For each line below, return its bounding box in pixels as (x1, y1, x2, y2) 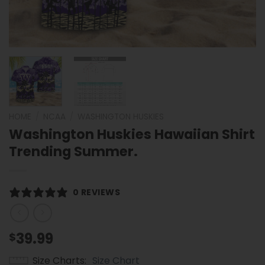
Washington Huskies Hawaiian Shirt (9, 124, 255, 144)
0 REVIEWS (73, 186, 121, 198)
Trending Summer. (9, 141, 138, 161)
